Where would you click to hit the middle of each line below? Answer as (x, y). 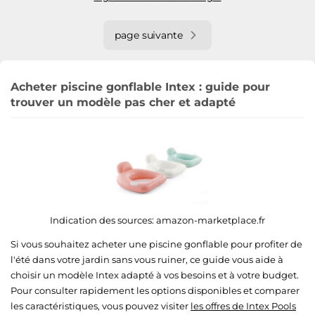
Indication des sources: (103, 220)
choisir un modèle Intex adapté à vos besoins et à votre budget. (155, 275)
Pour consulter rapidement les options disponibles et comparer (155, 290)
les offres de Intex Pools (243, 306)
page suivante (149, 35)
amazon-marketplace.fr (211, 220)
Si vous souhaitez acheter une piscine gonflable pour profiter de (156, 244)
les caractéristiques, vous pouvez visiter (101, 306)
